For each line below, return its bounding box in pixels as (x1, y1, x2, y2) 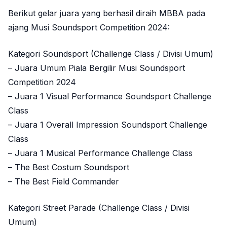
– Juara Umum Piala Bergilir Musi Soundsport (8, 63, 185, 73)
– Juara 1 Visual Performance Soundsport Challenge (8, 91, 211, 102)
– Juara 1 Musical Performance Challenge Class (8, 148, 193, 159)
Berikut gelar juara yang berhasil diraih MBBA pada (8, 8, 205, 19)
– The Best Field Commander (8, 176, 119, 187)
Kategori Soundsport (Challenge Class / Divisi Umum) (8, 49, 213, 59)
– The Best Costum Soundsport (8, 162, 129, 173)
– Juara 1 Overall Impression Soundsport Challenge (8, 120, 207, 130)
